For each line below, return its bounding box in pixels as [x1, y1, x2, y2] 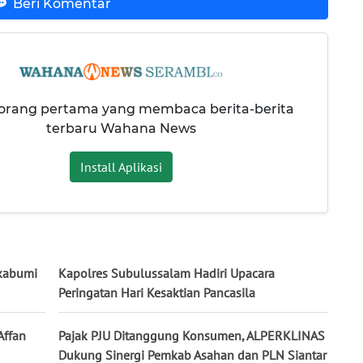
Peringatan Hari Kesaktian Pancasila [58, 284, 255, 301]
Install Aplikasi [79, 158, 162, 175]
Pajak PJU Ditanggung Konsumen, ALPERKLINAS [58, 327, 325, 344]
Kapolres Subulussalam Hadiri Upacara [58, 264, 275, 281]
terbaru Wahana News [45, 120, 196, 136]
